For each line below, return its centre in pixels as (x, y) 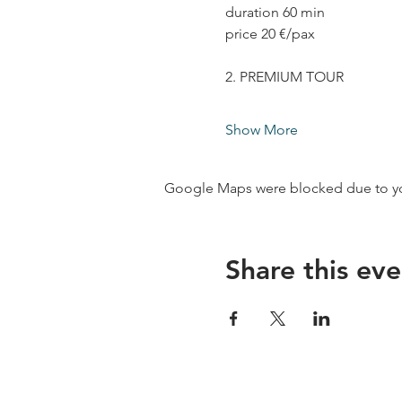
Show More (261, 129)
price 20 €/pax (270, 33)
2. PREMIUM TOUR (284, 76)
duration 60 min (275, 12)
